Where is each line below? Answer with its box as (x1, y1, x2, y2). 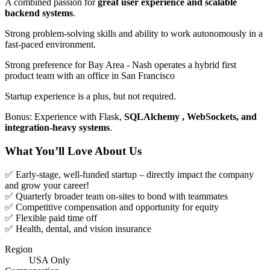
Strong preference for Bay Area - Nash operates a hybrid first (5, 60, 236, 71)
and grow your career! (5, 180, 89, 190)
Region (5, 243, 33, 254)
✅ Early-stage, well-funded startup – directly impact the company (5, 169, 254, 180)
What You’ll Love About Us (5, 144, 142, 157)
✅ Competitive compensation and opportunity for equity (5, 201, 219, 212)
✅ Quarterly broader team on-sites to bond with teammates (5, 190, 228, 201)
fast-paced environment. (5, 39, 96, 50)
